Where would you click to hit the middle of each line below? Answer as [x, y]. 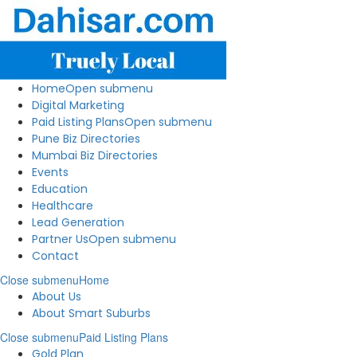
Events [50, 172]
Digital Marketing [78, 105]
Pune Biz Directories [86, 139]
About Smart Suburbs [91, 313]
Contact [55, 256]
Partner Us [60, 239]
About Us [57, 296]
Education [60, 189]
